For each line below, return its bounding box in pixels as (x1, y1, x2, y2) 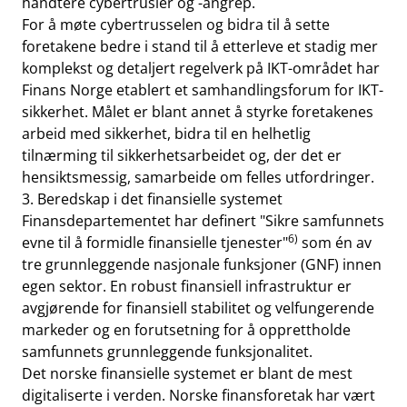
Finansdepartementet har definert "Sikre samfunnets (22, 211, 384, 231)
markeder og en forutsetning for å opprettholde (22, 320, 351, 340)
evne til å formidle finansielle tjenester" (22, 233, 288, 253)
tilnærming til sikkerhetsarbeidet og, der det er (22, 145, 342, 165)
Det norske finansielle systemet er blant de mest (22, 363, 352, 383)
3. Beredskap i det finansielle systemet (22, 189, 283, 209)
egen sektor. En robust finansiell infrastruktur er (22, 276, 352, 296)
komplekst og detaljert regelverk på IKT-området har (22, 58, 380, 78)
